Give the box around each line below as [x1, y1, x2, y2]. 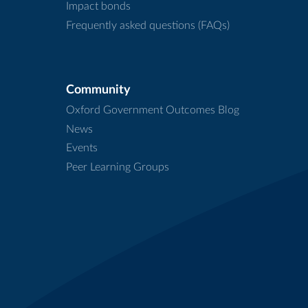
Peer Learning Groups [66, 161, 169, 173]
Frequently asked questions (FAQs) [66, 20, 230, 31]
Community [66, 84, 131, 97]
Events [66, 142, 98, 154]
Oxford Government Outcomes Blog [66, 104, 239, 116]
